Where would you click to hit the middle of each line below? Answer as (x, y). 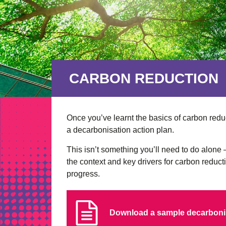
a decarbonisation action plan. (120, 130)
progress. (83, 174)
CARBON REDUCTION (144, 79)
